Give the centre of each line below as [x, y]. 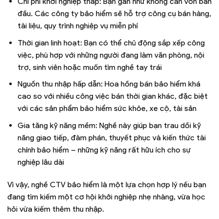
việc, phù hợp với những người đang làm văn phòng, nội [111, 55]
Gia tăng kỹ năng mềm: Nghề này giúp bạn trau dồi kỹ [109, 125]
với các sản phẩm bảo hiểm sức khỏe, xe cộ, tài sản [107, 109]
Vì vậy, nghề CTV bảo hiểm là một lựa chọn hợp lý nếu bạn [107, 184]
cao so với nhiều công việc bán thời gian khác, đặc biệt [112, 96]
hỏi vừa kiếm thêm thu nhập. [56, 209]
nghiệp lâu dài [41, 162]
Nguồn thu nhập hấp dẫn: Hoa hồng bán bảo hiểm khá [109, 84]
